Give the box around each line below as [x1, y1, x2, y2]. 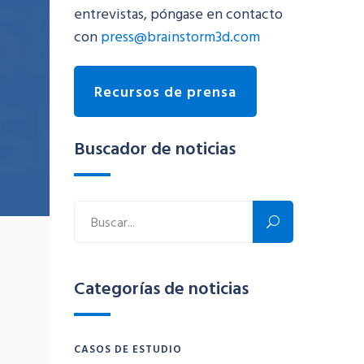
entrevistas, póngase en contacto [74, 2, 283, 25]
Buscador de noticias [74, 134, 236, 162]
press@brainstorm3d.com [101, 25, 260, 48]
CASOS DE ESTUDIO [74, 340, 182, 357]
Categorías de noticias [74, 274, 249, 301]
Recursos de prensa [94, 80, 236, 103]
